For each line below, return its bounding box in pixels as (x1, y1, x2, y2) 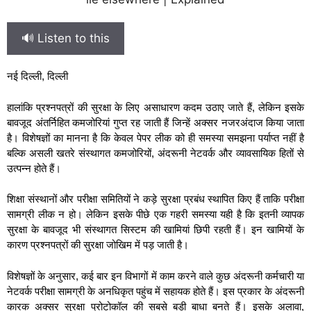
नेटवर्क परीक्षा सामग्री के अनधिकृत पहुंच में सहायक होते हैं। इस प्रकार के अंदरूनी (7, 285, 304, 297)
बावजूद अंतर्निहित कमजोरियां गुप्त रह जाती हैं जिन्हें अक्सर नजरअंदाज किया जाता (7, 116, 304, 128)
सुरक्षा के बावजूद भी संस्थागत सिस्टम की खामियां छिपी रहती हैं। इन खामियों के (7, 224, 304, 235)
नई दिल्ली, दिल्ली (7, 70, 68, 82)
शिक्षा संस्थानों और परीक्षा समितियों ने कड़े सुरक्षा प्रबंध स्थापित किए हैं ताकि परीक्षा (7, 193, 304, 205)
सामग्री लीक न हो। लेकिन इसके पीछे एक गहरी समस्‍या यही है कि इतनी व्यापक (7, 208, 304, 220)
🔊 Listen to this (22, 31, 110, 45)
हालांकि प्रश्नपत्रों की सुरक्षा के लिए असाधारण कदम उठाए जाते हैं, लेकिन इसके (7, 101, 304, 113)
